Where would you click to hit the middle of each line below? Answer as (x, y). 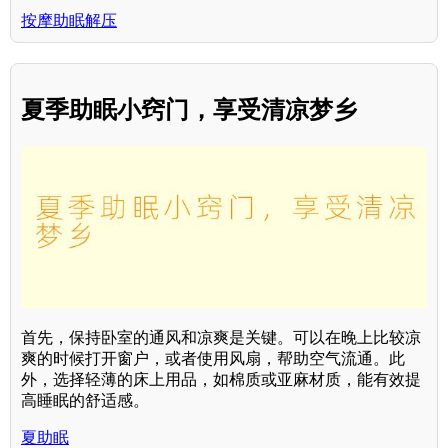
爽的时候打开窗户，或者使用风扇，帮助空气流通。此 (213, 359)
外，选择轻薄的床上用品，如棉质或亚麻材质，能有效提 (221, 380)
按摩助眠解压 (69, 21)
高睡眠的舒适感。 (85, 401)
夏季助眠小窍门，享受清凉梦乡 (189, 110)
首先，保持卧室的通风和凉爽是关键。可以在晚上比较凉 (221, 338)
